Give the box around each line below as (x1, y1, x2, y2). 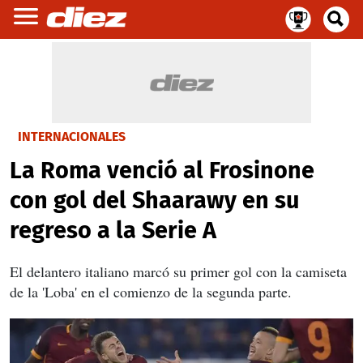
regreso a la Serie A (10, 216, 216, 245)
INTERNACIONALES (18, 129, 126, 144)
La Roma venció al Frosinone (10, 156, 314, 185)
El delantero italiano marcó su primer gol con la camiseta (10, 262, 347, 281)
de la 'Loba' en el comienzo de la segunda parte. (10, 282, 292, 301)
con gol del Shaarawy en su (10, 186, 299, 215)
